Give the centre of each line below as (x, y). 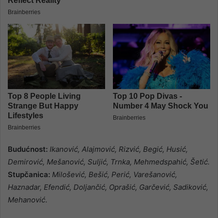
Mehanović (27, 200)
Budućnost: (29, 149)
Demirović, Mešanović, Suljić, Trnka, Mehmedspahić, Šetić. (109, 162)
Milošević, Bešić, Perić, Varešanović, (115, 174)
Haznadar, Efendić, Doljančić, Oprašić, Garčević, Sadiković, (108, 187)
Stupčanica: (29, 174)
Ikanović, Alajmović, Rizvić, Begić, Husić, (119, 149)
